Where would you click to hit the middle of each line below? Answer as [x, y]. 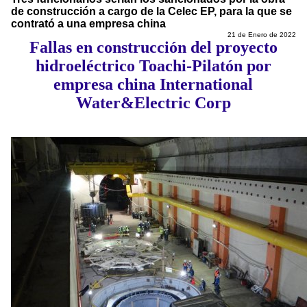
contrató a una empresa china [88, 24]
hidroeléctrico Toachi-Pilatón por [153, 66]
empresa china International [153, 85]
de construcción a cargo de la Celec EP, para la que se [151, 12]
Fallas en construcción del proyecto [153, 48]
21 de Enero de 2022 [261, 35]
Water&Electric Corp [153, 103]
